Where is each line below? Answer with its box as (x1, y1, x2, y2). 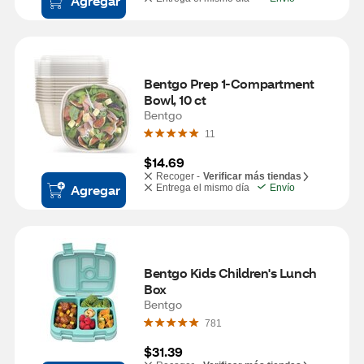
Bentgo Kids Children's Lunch (144, 264, 317, 281)
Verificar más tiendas (203, 171, 301, 182)
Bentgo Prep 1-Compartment (144, 75, 314, 92)
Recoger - (156, 171, 200, 182)
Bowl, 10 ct (144, 91, 206, 108)
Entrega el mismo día (156, 182, 249, 193)
